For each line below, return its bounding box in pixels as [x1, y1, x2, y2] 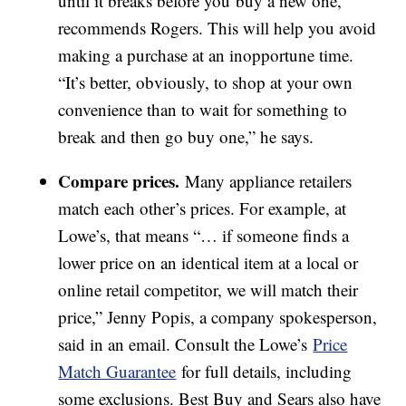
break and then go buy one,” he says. [58, 124, 314, 148]
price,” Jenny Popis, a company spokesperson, [58, 304, 378, 328]
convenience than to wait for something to [58, 97, 348, 121]
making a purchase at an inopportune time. [58, 43, 354, 66]
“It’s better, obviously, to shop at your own [58, 70, 353, 93]
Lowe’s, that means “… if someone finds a [58, 223, 350, 246]
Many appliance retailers [179, 169, 353, 192]
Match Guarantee [58, 359, 177, 382]
